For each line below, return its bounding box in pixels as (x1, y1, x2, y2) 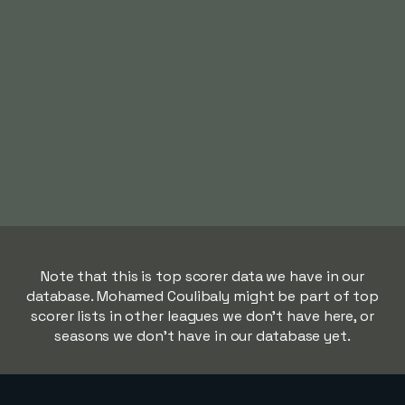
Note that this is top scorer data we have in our (40, 267, 365, 286)
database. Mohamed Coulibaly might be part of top (25, 287, 380, 306)
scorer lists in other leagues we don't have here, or (31, 306, 374, 325)
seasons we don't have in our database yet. (54, 326, 351, 345)
